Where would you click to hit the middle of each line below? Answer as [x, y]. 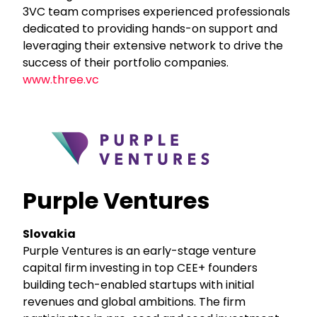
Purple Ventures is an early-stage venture [140, 250]
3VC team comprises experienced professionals [157, 11]
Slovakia [50, 234]
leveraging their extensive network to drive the [153, 45]
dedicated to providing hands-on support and [150, 28]
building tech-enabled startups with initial [139, 284]
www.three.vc [61, 79]
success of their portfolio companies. [126, 62]
